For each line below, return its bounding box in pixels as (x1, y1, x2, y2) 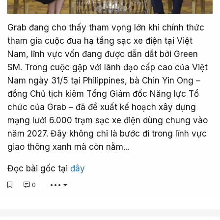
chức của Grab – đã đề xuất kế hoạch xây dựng (7, 102, 196, 112)
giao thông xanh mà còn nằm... (7, 142, 129, 152)
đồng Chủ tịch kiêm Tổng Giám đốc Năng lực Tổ (7, 89, 199, 99)
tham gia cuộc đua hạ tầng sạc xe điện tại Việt (7, 36, 192, 46)
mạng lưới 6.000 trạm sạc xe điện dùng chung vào (7, 115, 208, 126)
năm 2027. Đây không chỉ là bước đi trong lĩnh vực (7, 129, 207, 139)
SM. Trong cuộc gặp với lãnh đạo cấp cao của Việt (7, 62, 208, 73)
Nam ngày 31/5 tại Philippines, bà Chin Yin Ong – (7, 76, 200, 86)
